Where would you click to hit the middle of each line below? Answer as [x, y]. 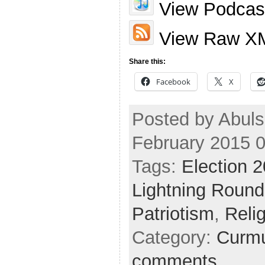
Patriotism [173, 214]
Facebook [173, 81]
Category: [174, 238]
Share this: [147, 61]
